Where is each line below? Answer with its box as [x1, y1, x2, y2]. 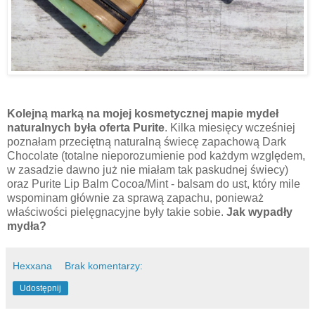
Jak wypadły [226, 206, 292, 219]
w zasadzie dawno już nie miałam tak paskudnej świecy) [7, 164, 288, 176]
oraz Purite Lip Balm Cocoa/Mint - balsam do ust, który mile [7, 178, 300, 191]
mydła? [7, 220, 46, 233]
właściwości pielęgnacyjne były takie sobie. [7, 206, 226, 219]
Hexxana [13, 260, 55, 272]
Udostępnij [20, 283, 61, 294]
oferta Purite [99, 122, 165, 134]
